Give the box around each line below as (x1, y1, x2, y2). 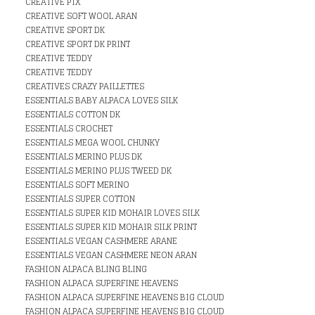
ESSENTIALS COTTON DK (25, 107, 120, 122)
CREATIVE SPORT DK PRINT (25, 37, 130, 51)
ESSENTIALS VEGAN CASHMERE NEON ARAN (25, 247, 197, 262)
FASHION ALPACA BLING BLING (25, 262, 147, 276)
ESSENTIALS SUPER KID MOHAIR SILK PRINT (25, 219, 197, 234)
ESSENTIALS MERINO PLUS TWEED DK (25, 163, 172, 178)
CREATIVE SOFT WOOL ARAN (25, 8, 137, 23)
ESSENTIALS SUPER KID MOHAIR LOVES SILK (25, 205, 200, 220)
